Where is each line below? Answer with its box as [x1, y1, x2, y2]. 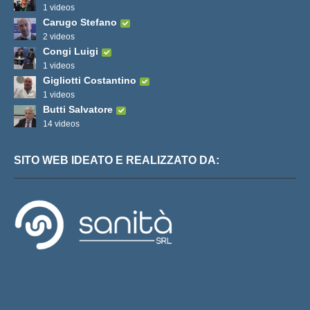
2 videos [43, 32, 75, 42]
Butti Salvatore [43, 104, 113, 116]
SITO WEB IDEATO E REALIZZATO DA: [14, 154, 219, 167]
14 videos [43, 119, 80, 129]
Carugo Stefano [43, 17, 117, 28]
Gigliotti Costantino [43, 75, 136, 86]
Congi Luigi [43, 46, 98, 57]
